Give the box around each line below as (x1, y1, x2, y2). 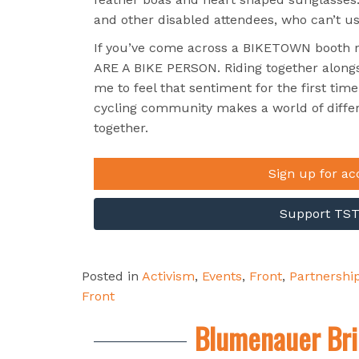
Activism (142, 268, 195, 284)
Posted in (82, 268, 142, 284)
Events (202, 268, 242, 284)
